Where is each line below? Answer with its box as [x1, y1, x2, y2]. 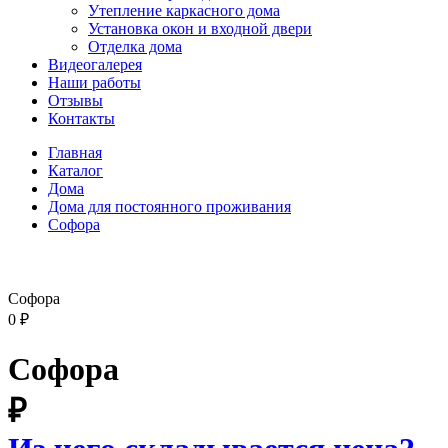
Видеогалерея [48, 55, 142, 73]
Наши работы [48, 73, 141, 91]
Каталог [48, 161, 103, 179]
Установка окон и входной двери [88, 19, 312, 37]
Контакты [48, 109, 115, 127]
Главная [48, 143, 102, 161]
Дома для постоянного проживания [48, 197, 291, 215]
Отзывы [48, 91, 103, 109]
